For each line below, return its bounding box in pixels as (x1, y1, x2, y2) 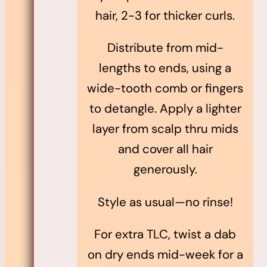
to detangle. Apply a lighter (89, 101, 241, 117)
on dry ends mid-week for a (87, 247, 243, 263)
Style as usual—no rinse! (97, 194, 233, 210)
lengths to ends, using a (99, 60, 231, 76)
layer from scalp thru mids (92, 121, 238, 137)
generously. (133, 162, 197, 178)
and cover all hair (117, 141, 213, 157)
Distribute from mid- (107, 40, 223, 56)
